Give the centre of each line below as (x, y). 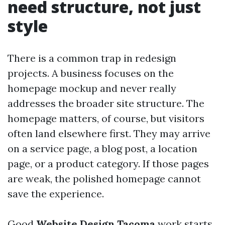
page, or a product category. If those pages (108, 163)
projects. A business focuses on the (91, 73)
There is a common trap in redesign (92, 58)
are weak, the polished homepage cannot (104, 179)
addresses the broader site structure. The (106, 103)
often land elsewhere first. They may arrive (109, 133)
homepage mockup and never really (92, 88)
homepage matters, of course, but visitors (106, 118)
